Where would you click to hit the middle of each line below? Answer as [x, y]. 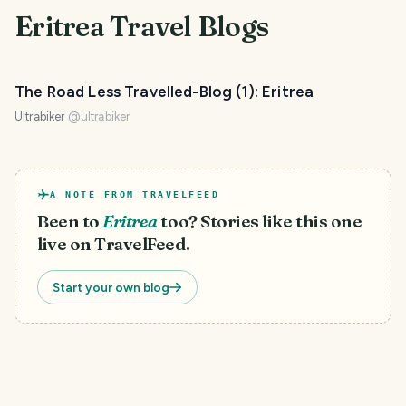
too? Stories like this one [261, 222]
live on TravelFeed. [114, 244]
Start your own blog [111, 287]
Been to [68, 222]
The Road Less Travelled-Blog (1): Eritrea [164, 92]
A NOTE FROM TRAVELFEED [135, 194]
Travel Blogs [186, 27]
